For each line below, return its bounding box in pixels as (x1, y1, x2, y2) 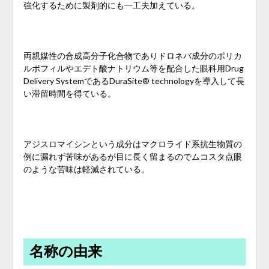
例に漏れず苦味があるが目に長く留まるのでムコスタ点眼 (23, 151, 242, 162)
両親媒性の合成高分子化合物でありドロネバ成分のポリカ (23, 50, 242, 61)
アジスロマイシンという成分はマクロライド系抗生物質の (23, 138, 242, 149)
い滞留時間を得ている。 (23, 88, 116, 98)
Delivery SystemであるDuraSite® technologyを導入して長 (23, 75, 244, 86)
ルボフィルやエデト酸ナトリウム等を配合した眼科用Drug (23, 62, 244, 73)
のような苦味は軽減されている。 (23, 163, 150, 174)
